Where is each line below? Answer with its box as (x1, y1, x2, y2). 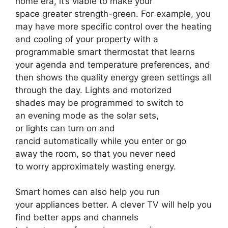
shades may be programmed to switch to (15, 98, 184, 108)
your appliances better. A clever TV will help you (15, 199, 212, 210)
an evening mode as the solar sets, (15, 110, 159, 121)
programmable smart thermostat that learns (15, 47, 195, 58)
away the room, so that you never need (15, 149, 176, 159)
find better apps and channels (15, 212, 138, 223)
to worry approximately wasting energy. (15, 161, 176, 172)
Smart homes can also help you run (15, 187, 160, 197)
